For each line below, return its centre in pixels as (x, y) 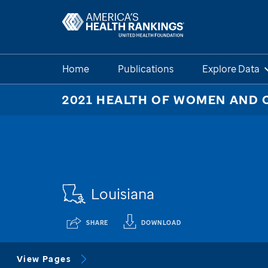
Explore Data (231, 69)
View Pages (44, 259)
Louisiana (123, 194)
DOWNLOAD (161, 223)
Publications (146, 69)
